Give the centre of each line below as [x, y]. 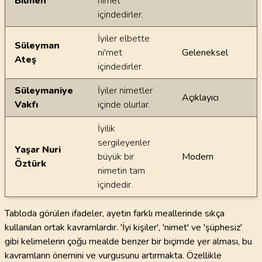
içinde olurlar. [124, 105]
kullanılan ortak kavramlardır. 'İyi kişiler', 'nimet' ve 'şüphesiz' [123, 227]
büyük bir [116, 157]
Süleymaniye [44, 91]
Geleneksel [205, 53]
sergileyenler [124, 143]
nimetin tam [121, 171]
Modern [198, 157]
